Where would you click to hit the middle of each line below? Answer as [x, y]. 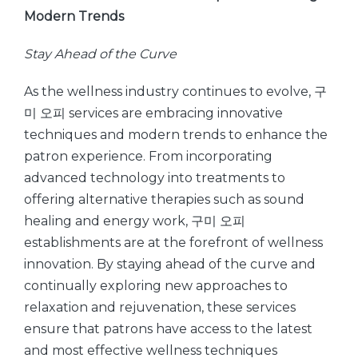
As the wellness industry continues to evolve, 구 [175, 91]
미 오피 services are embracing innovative [153, 113]
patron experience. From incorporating [148, 156]
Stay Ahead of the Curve [100, 54]
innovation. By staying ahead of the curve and [170, 264]
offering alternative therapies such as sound [164, 199]
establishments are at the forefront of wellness [173, 243]
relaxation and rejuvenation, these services [160, 307]
